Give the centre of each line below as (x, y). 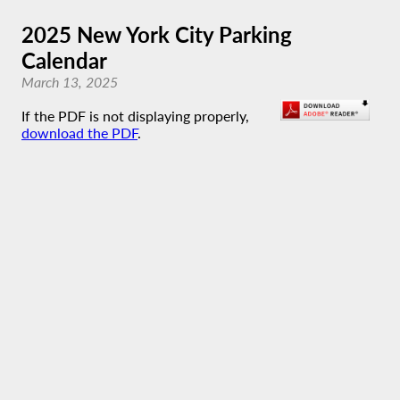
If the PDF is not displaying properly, (135, 116)
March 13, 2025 (70, 82)
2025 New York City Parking (157, 34)
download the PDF (79, 133)
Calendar (64, 60)
